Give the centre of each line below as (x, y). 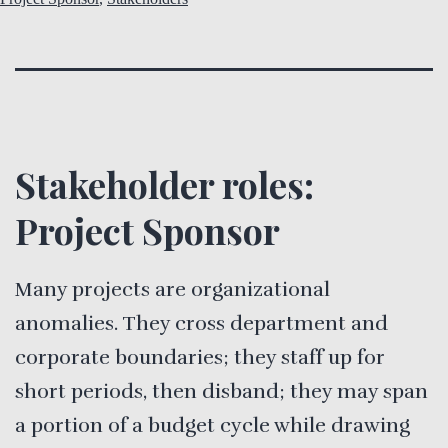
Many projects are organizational (172, 289)
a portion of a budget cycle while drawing (212, 425)
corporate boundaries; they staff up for (200, 357)
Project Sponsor (147, 230)
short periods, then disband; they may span (221, 391)
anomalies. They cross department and (201, 323)
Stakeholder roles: (164, 184)
